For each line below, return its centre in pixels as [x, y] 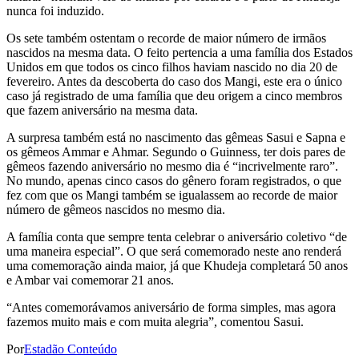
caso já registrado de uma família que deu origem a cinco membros [174, 96]
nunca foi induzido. [55, 11]
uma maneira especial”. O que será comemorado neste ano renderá [174, 252]
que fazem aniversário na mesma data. [102, 111]
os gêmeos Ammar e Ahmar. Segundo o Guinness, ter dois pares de [176, 152]
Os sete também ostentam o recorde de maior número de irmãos [166, 38]
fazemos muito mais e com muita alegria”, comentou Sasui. [155, 322]
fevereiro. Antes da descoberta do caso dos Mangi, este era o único [174, 82]
